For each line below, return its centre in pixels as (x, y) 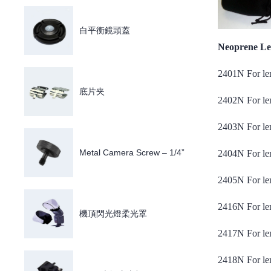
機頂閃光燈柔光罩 (113, 214)
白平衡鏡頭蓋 (105, 30)
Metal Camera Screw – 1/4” (132, 152)
